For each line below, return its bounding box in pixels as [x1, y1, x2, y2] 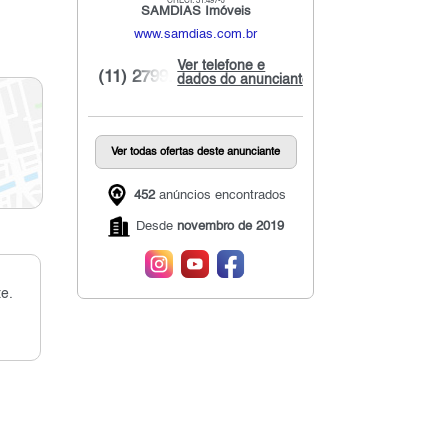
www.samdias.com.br [134, 28, 258, 42]
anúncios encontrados [154, 188, 286, 202]
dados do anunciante [177, 73, 311, 88]
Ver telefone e [177, 59, 266, 74]
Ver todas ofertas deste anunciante [111, 146, 281, 159]
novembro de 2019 [176, 220, 284, 234]
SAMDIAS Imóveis [140, 5, 251, 19]
